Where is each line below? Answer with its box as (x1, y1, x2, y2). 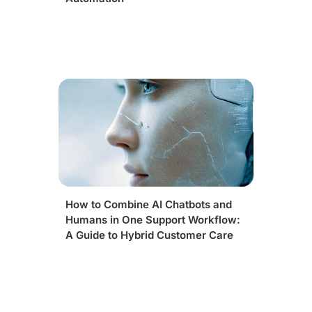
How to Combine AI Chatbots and (65, 198, 232, 211)
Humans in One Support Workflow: (65, 213, 240, 226)
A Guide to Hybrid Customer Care (65, 228, 233, 242)
